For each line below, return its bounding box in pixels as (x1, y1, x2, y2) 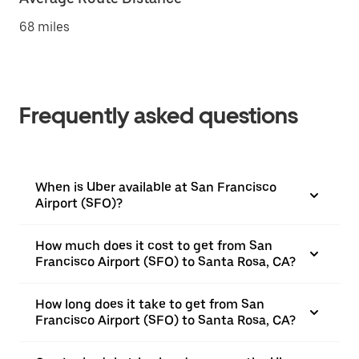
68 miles (19, 19, 70, 34)
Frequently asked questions (19, 102, 298, 129)
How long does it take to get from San (35, 296, 264, 312)
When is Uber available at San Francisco (35, 179, 276, 195)
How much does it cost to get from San (35, 238, 272, 253)
